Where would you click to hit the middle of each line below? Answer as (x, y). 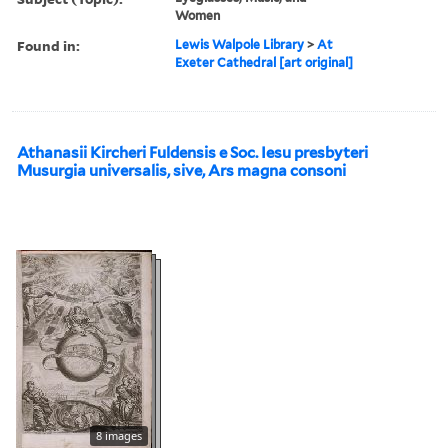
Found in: (48, 45)
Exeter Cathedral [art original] (264, 62)
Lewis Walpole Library (240, 44)
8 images (119, 435)
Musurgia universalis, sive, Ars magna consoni (181, 170)
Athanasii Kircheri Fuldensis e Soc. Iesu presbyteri (192, 152)
